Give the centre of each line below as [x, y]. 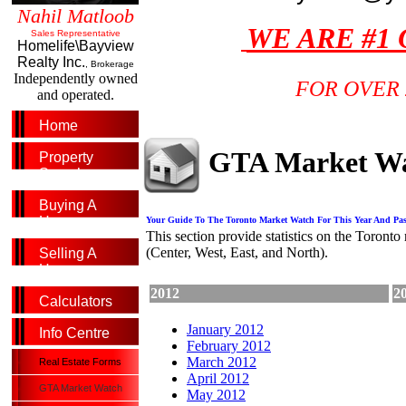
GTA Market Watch [81, 388]
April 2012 [218, 379]
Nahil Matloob [75, 16]
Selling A [68, 254]
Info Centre [74, 333]
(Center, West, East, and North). [237, 253]
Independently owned [75, 79]
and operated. [75, 95]
